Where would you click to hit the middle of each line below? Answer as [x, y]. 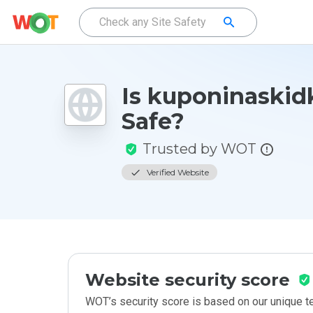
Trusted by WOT [199, 149]
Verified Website [178, 172]
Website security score [188, 280]
